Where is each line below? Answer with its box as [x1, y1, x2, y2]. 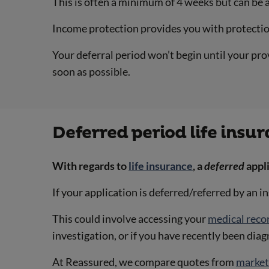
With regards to [52, 159, 128, 172]
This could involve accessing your [52, 211, 208, 225]
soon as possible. [52, 65, 130, 79]
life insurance [128, 159, 193, 172]
